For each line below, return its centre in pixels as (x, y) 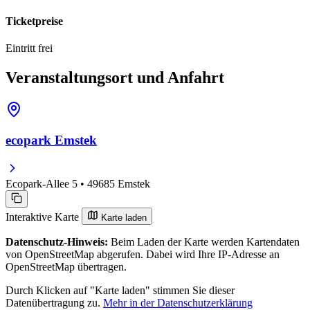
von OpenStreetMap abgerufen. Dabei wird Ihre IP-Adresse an (143, 255)
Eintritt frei (29, 48)
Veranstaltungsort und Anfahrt (115, 77)
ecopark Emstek (51, 140)
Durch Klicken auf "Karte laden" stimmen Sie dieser (120, 291)
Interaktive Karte (44, 217)
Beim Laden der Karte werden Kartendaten (204, 242)
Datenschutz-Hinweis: (57, 242)
